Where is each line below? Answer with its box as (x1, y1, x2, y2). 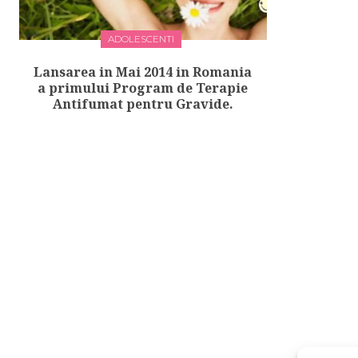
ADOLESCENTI (107, 33, 174, 46)
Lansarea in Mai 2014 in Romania (34, 63, 253, 82)
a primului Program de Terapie (38, 79, 249, 97)
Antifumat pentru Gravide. (52, 95, 233, 113)
